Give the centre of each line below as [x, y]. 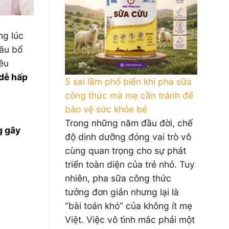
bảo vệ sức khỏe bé [106, 109]
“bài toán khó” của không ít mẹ [129, 206]
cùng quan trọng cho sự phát [125, 151]
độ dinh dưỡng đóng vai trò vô [128, 137]
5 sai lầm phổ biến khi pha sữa [128, 82]
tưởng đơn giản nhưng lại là [122, 192]
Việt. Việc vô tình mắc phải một [130, 220]
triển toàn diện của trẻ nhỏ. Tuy [130, 164]
